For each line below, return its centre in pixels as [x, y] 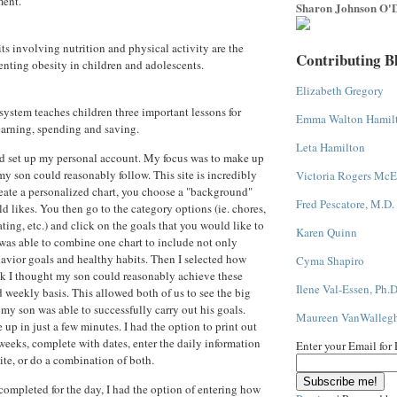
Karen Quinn [327, 232]
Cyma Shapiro [330, 261]
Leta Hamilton [331, 147]
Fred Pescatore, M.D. [345, 204]
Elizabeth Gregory [340, 90]
